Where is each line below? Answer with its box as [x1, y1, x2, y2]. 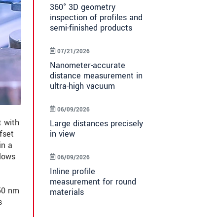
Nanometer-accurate [50, 60, 125, 72]
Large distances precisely [50, 118, 143, 130]
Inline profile [50, 166, 95, 178]
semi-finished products [50, 22, 132, 34]
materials [50, 186, 84, 198]
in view [50, 128, 75, 140]
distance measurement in [50, 70, 143, 82]
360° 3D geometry [50, 1, 115, 13]
